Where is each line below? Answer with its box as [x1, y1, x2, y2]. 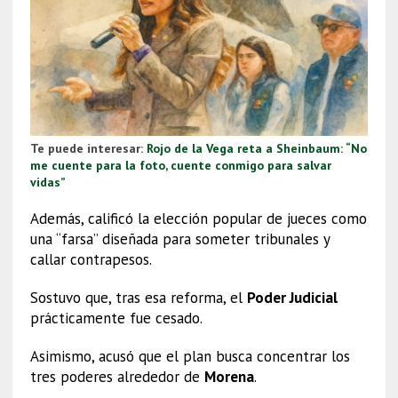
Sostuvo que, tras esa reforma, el [29, 288, 247, 308]
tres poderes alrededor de [29, 367, 204, 387]
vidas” [29, 174, 66, 191]
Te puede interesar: [29, 140, 147, 157]
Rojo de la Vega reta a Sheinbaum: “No [146, 140, 367, 157]
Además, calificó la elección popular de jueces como [29, 209, 367, 229]
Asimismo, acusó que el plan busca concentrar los [29, 346, 350, 367]
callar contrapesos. [29, 250, 152, 270]
